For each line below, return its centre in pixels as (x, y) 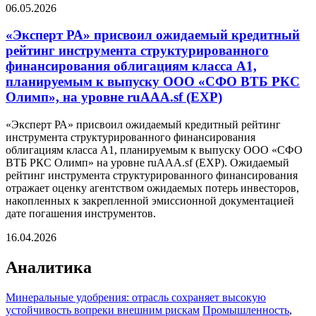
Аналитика (49, 267)
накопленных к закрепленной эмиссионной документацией (150, 201)
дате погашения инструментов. (81, 214)
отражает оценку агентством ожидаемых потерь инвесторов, (152, 188)
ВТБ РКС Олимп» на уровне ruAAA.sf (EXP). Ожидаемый (147, 163)
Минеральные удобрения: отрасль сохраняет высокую (136, 297)
